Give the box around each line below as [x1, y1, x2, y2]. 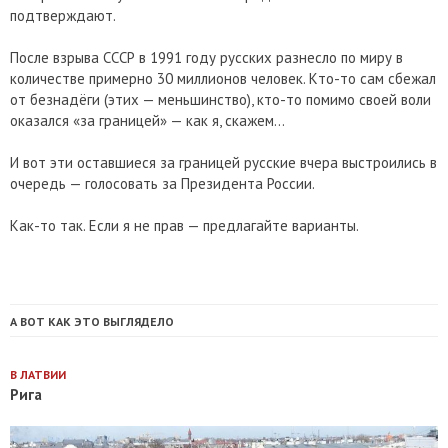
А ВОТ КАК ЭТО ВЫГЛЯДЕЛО [10, 314, 174, 330]
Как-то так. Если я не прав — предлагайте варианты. [10, 216, 359, 236]
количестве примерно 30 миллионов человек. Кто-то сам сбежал [10, 69, 436, 89]
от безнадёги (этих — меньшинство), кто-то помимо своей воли [10, 90, 431, 110]
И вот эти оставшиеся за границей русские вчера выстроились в [10, 153, 437, 173]
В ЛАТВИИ [10, 367, 66, 383]
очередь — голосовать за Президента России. [10, 174, 315, 194]
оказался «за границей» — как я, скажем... [10, 111, 285, 131]
